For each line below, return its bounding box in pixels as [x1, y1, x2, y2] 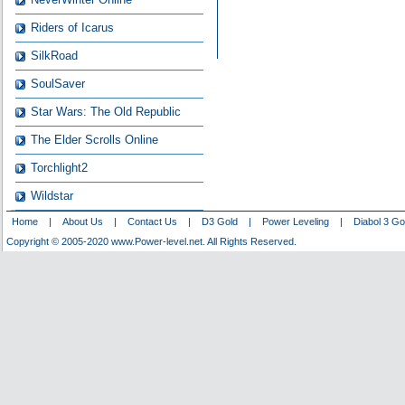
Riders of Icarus [30, 21, 114, 34]
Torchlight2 [30, 161, 88, 174]
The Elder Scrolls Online [30, 133, 158, 146]
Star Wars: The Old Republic [30, 105, 181, 118]
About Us [62, 216, 103, 227]
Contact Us [127, 216, 177, 227]
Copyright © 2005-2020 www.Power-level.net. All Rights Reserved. [6, 236, 297, 247]
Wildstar [30, 189, 73, 202]
